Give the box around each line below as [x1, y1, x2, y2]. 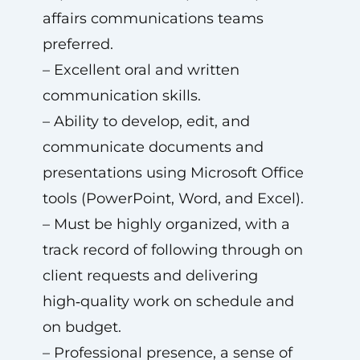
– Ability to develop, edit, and [42, 112, 250, 130]
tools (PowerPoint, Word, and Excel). [42, 190, 304, 207]
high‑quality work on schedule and [42, 292, 294, 310]
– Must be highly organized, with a [42, 215, 290, 233]
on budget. [42, 318, 121, 336]
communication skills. [42, 87, 201, 104]
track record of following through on [42, 241, 303, 259]
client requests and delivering [42, 267, 258, 284]
